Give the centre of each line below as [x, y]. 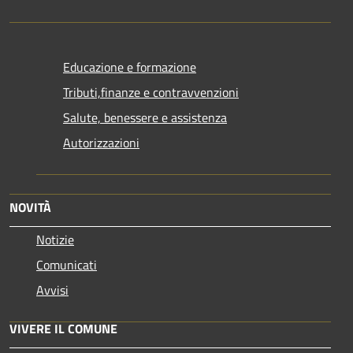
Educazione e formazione [130, 67]
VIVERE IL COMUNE [63, 328]
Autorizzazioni [101, 142]
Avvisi [52, 290]
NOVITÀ [30, 207]
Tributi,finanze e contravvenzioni [151, 92]
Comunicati [67, 264]
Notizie [55, 239]
